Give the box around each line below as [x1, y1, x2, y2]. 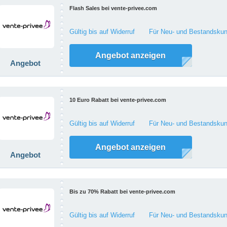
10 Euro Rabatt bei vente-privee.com [69, 97, 166, 103]
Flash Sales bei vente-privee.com [69, 5, 157, 11]
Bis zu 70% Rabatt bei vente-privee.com [69, 188, 175, 195]
